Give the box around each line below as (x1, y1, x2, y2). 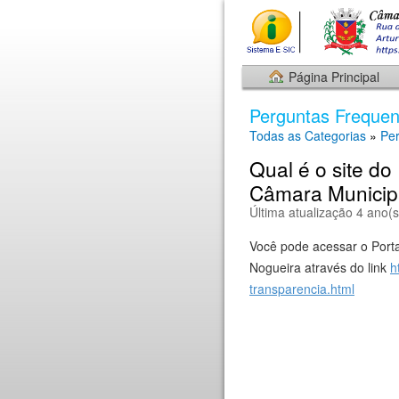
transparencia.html (249, 280, 354, 297)
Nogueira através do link (249, 258, 390, 276)
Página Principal (289, 68, 379, 85)
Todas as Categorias (249, 126, 366, 144)
